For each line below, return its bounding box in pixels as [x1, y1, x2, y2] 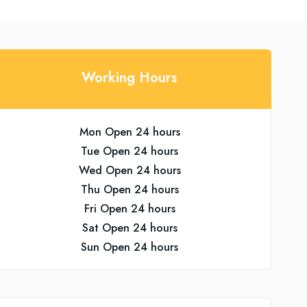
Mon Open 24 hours [79, 124, 180, 140]
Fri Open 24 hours [84, 201, 175, 217]
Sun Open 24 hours [81, 239, 179, 255]
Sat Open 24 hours [82, 220, 177, 236]
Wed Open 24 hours [78, 162, 181, 178]
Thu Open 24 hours [80, 182, 179, 197]
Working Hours [82, 68, 178, 88]
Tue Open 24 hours [81, 143, 179, 159]
